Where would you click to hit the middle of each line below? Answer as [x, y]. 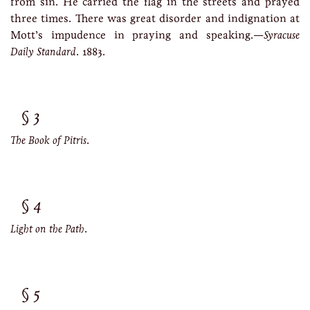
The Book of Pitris [48, 140]
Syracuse [282, 35]
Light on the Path [47, 229]
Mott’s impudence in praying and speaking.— [137, 35]
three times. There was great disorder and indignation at [155, 18]
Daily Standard [43, 52]
